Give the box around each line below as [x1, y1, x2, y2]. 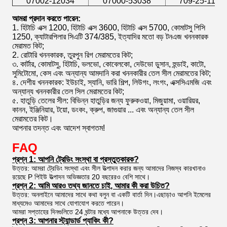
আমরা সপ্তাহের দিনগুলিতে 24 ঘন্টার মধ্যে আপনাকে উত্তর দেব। [12, 207, 163, 216]
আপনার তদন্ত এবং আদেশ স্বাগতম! [12, 123, 105, 132]
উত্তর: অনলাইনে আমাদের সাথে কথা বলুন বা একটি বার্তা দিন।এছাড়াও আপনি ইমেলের [12, 190, 211, 199]
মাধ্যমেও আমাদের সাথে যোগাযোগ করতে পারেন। [12, 199, 124, 207]
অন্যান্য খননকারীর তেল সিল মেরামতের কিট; [12, 87, 124, 96]
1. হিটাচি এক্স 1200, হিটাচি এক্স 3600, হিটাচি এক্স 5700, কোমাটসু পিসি [12, 23, 205, 32]
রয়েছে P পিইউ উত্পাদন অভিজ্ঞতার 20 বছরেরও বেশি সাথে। [12, 172, 150, 181]
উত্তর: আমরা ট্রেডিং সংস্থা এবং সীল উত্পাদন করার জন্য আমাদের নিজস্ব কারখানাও [12, 164, 206, 172]
